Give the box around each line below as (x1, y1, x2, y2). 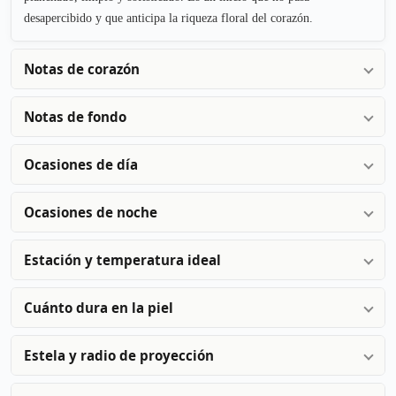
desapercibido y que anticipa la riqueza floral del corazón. (24, 10, 313, 25)
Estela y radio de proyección (24, 346, 214, 364)
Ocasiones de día (24, 155, 138, 173)
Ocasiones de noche (24, 202, 157, 221)
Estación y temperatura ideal (24, 250, 221, 269)
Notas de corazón (24, 59, 140, 78)
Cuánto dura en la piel (24, 298, 173, 316)
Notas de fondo (24, 107, 126, 126)
